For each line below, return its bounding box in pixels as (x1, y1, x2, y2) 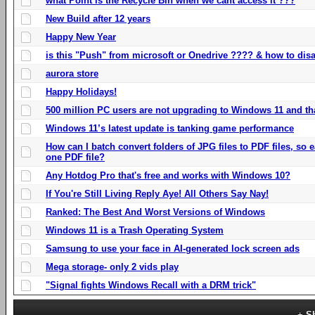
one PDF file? (46, 151, 105, 162)
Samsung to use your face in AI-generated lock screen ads (46, 243, 300, 254)
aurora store (46, 67, 98, 79)
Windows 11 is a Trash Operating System (46, 224, 224, 236)
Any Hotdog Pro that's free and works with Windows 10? (46, 169, 290, 181)
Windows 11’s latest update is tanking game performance (46, 122, 294, 134)
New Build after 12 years (46, 13, 150, 24)
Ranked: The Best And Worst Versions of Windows (46, 206, 265, 217)
